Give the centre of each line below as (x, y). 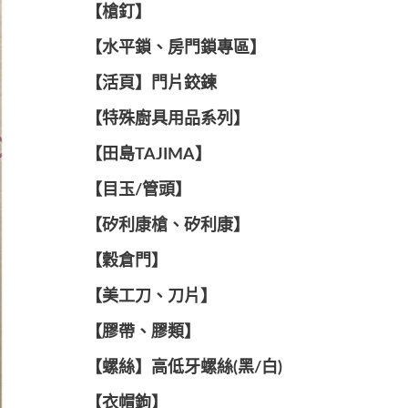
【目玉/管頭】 (138, 190)
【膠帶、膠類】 (143, 332)
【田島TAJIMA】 (148, 155)
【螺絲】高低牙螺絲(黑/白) (184, 368)
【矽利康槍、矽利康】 (167, 226)
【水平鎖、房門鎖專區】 (175, 48)
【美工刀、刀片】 (151, 297)
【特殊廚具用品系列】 (167, 119)
